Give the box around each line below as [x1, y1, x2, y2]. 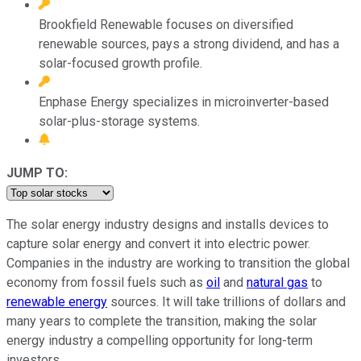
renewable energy [6, 293, 107, 309]
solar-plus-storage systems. [39, 113, 200, 129]
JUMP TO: [6, 164, 68, 180]
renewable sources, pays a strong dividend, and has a [39, 35, 339, 52]
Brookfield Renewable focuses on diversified [39, 16, 293, 32]
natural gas [247, 274, 308, 290]
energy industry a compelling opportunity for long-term [6, 332, 313, 348]
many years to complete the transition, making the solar [6, 313, 317, 329]
